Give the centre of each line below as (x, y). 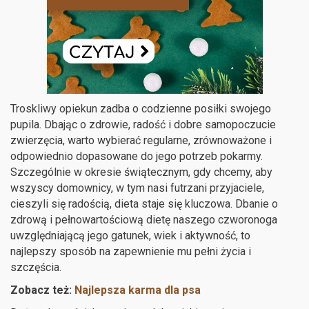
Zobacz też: (42, 290)
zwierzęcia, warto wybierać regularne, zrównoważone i (141, 140)
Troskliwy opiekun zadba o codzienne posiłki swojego (141, 108)
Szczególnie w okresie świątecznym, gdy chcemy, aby (141, 172)
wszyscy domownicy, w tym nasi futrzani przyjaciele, (137, 188)
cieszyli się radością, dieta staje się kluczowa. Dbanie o (144, 203)
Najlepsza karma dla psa (138, 290)
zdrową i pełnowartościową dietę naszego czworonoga (144, 219)
